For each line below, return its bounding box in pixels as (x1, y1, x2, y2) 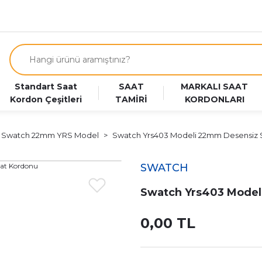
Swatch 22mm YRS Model (1, 130, 99, 140)
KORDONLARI (184, 94, 244, 105)
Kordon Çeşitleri (9, 94, 82, 105)
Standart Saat (14, 81, 77, 92)
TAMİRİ (115, 94, 148, 105)
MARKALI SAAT (181, 81, 249, 92)
